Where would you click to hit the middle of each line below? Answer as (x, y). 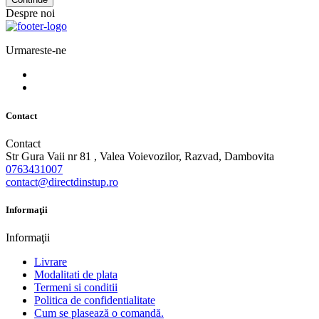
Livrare (51, 262)
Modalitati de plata (76, 275)
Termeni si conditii (76, 288)
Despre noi (30, 14)
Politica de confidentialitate (95, 300)
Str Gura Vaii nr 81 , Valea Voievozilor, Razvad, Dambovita (140, 156)
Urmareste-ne (36, 51)
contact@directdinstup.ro (62, 182)
